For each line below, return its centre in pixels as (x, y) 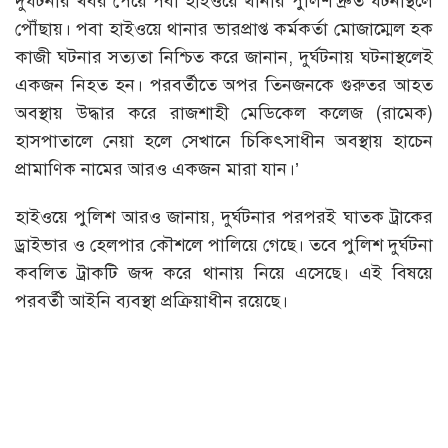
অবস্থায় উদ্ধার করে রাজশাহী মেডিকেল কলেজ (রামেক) (224, 112)
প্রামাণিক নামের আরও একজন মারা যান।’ (157, 168)
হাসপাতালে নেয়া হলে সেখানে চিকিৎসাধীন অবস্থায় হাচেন (224, 140)
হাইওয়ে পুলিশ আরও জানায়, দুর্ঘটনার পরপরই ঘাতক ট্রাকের (224, 216)
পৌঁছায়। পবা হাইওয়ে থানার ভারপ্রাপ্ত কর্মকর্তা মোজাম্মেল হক (224, 28)
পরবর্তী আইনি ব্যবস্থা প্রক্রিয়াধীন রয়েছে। (151, 300)
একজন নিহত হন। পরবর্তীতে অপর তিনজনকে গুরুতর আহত (224, 84)
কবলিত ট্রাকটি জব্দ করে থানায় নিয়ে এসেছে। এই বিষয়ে (224, 272)
